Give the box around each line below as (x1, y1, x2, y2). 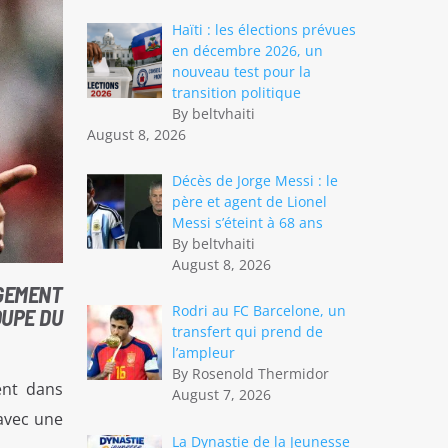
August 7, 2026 (172, 385, 271, 405)
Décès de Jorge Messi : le (172, 171, 338, 191)
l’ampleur (172, 343, 235, 363)
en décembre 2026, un (172, 41, 323, 61)
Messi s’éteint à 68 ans (172, 213, 323, 233)
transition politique (172, 83, 301, 103)
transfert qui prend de (172, 322, 323, 342)
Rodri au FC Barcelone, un (172, 301, 346, 321)
